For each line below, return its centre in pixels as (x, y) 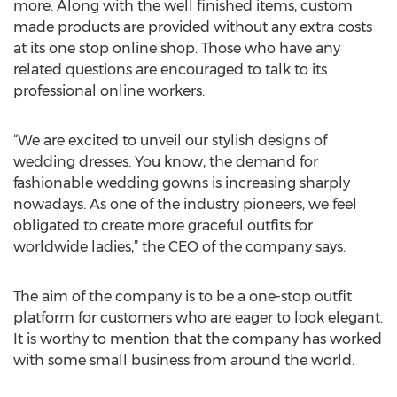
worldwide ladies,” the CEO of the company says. (179, 247)
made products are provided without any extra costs (193, 27)
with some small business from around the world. (184, 360)
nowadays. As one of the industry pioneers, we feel (185, 204)
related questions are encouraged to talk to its (170, 70)
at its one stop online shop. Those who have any (177, 48)
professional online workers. (109, 91)
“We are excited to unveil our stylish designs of (170, 140)
